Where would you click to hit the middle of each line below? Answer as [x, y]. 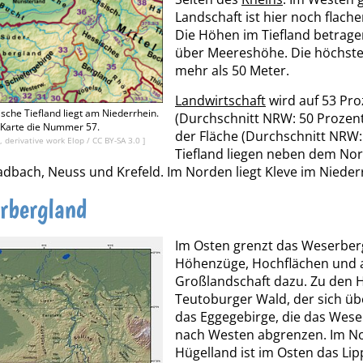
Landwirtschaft [220, 100]
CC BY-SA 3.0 [117, 140]
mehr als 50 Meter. [232, 70]
